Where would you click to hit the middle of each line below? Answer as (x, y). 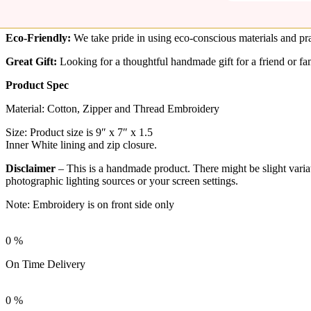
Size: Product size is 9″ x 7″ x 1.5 (79, 132)
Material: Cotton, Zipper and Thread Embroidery (112, 108)
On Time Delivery (45, 264)
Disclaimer (31, 168)
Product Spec (37, 85)
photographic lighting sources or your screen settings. (122, 180)
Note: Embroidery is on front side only (90, 204)
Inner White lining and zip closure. (81, 144)
